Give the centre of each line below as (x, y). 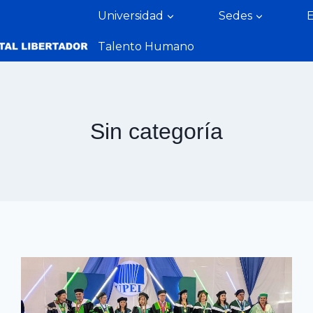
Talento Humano (146, 46)
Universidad (130, 15)
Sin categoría (156, 131)
